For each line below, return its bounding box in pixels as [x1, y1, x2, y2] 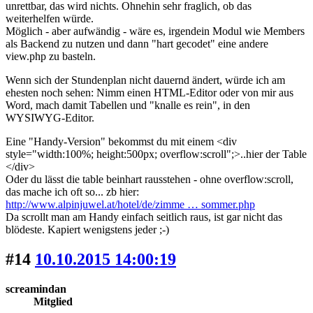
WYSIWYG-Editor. [6, 112, 94, 124]
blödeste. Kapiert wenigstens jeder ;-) [6, 224, 169, 236]
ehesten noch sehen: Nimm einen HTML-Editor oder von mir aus [6, 87, 293, 99]
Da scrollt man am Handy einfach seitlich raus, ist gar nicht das [6, 211, 282, 224]
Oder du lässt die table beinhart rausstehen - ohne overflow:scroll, [6, 173, 293, 186]
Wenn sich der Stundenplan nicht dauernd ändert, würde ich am [6, 74, 285, 87]
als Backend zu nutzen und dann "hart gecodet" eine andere [6, 38, 268, 50]
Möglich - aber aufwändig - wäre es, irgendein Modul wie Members [6, 25, 305, 38]
